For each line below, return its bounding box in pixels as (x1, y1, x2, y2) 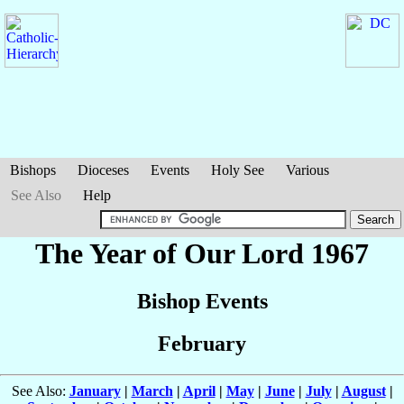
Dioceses (78, 162, 129, 178)
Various (286, 162, 329, 178)
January (69, 383, 121, 399)
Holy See (211, 162, 264, 178)
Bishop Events (136, 289, 268, 314)
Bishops (10, 162, 56, 178)
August (341, 383, 386, 399)
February (158, 332, 246, 356)
